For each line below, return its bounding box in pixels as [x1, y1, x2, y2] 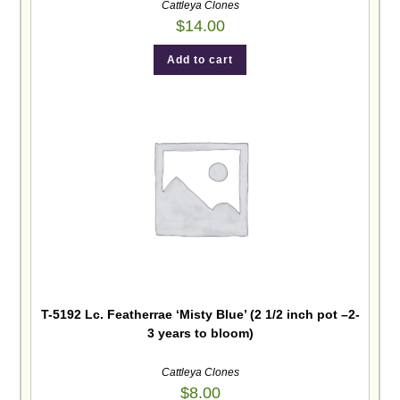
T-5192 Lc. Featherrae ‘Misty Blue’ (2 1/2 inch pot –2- [40, 306, 360, 321]
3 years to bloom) [146, 325, 254, 340]
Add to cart [167, 54, 233, 67]
